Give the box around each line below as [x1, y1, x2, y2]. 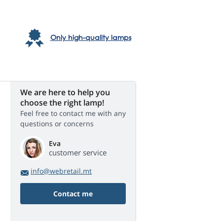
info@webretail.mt [31, 166, 92, 176]
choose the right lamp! [20, 97, 104, 109]
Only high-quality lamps [50, 33, 131, 42]
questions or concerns [20, 119, 94, 129]
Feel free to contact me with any [20, 109, 126, 118]
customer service [49, 147, 107, 158]
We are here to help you [20, 87, 110, 98]
